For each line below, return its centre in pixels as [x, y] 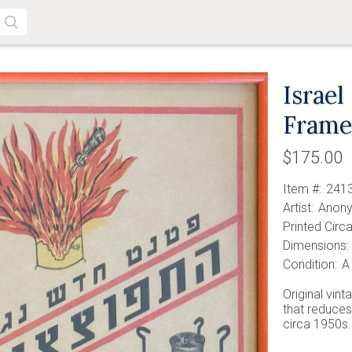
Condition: [310, 264]
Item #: [302, 189]
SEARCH [30, 38]
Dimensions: [316, 246]
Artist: [299, 208]
